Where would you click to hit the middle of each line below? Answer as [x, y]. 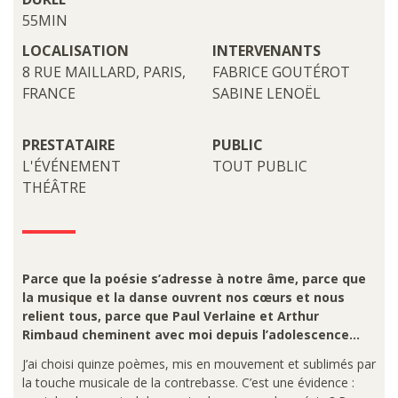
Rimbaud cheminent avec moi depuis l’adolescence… [191, 334]
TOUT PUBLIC [260, 166]
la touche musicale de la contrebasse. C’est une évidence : [188, 382]
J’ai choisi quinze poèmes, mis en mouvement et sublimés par [199, 364]
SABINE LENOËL [267, 93]
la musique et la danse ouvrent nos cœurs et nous [183, 297]
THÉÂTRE [54, 187]
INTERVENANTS [267, 51]
